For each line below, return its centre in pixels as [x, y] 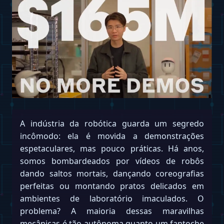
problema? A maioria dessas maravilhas [112, 211]
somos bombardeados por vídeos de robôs [112, 161]
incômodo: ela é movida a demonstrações [112, 136]
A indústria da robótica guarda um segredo [112, 124]
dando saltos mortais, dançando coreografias [112, 174]
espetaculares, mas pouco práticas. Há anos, [112, 149]
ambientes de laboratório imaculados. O [112, 199]
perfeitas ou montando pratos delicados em [112, 186]
